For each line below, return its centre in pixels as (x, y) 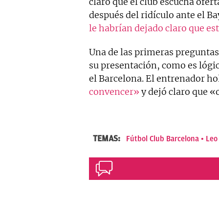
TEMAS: (108, 139)
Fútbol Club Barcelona (163, 139)
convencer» (114, 92)
